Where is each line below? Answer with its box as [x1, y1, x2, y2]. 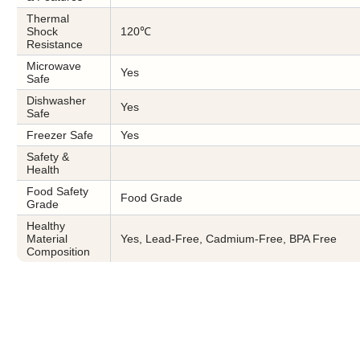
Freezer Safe [27, 129, 93, 141]
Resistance [27, 38, 83, 51]
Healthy [27, 219, 65, 232]
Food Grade [121, 191, 182, 204]
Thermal [27, 12, 69, 25]
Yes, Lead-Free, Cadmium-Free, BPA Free [121, 232, 337, 245]
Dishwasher [27, 94, 86, 107]
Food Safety [27, 185, 88, 198]
